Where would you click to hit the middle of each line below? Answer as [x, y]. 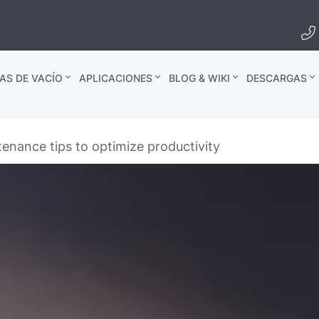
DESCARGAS [276, 78]
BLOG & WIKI [199, 78]
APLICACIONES [115, 78]
